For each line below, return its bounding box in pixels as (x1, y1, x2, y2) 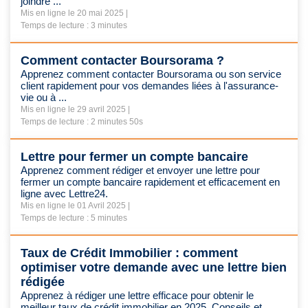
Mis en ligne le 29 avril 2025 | (21, 104, 130, 114)
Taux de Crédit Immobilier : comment (21, 246, 238, 260)
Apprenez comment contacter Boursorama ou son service (21, 68, 281, 80)
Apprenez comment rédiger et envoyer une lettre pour (21, 164, 260, 176)
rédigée (21, 275, 65, 289)
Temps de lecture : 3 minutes (21, 21, 127, 30)
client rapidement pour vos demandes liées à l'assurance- (21, 80, 278, 91)
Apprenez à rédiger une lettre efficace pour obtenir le (21, 289, 254, 301)
